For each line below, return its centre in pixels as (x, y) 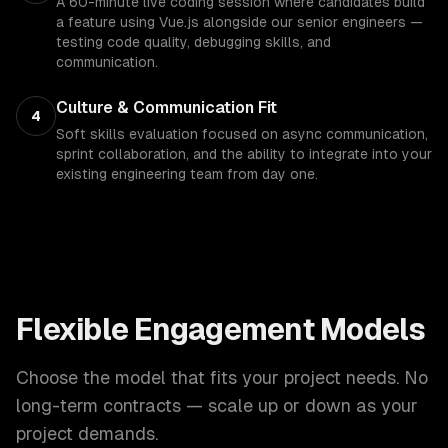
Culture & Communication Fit (166, 107)
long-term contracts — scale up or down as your (217, 405)
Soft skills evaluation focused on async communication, (242, 134)
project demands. (87, 433)
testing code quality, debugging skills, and (193, 42)
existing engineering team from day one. (187, 174)
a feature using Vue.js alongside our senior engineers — (239, 22)
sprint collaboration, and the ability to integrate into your (244, 154)
